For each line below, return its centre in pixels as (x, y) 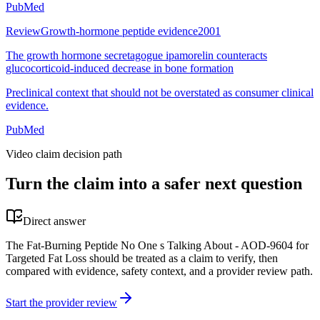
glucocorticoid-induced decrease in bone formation (120, 68)
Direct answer (54, 221)
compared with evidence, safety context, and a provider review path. (159, 271)
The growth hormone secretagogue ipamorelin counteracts (136, 55)
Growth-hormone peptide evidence (119, 31)
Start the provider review (61, 303)
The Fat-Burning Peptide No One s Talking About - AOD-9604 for (157, 246)
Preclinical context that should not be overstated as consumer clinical (160, 92)
